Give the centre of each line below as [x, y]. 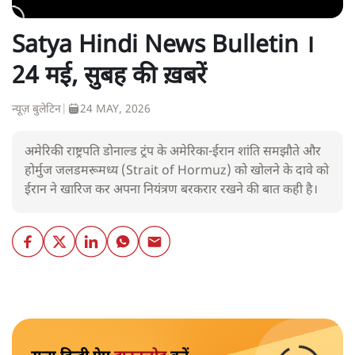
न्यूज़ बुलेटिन [36, 109]
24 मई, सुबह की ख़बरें [109, 77]
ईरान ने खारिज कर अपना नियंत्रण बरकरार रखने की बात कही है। [171, 190]
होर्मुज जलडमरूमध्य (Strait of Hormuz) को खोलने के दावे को [177, 171]
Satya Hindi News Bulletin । [163, 46]
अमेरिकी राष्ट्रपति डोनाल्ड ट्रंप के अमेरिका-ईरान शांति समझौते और [173, 152]
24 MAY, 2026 [115, 109]
